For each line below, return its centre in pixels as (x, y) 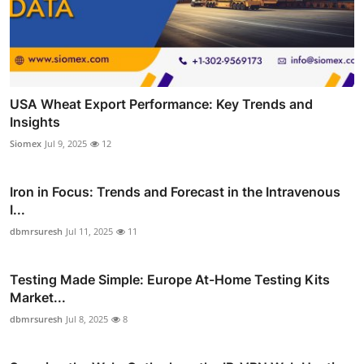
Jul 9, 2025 (66, 143)
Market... (38, 297)
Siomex (26, 143)
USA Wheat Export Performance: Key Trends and (161, 104)
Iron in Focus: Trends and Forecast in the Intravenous (175, 191)
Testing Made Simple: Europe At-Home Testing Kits (170, 279)
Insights (35, 121)
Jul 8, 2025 (87, 318)
